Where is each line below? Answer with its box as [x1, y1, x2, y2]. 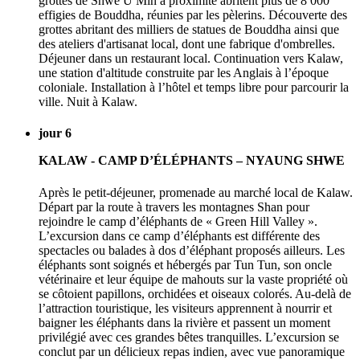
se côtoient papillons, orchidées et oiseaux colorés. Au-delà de [39, 286, 351, 301]
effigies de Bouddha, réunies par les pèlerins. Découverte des [39, 8, 347, 22]
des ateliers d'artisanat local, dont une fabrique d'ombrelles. [39, 37, 335, 51]
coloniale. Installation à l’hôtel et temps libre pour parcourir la [39, 80, 349, 95]
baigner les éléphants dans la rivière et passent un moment [39, 315, 330, 329]
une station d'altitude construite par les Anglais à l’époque [39, 66, 329, 80]
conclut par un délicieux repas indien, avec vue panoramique [39, 344, 345, 358]
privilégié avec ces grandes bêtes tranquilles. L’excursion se [39, 329, 339, 344]
